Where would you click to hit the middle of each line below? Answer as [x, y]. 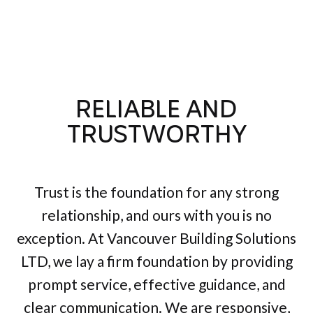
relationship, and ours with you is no [156, 215]
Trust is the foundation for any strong [156, 192]
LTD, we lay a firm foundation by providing [156, 261]
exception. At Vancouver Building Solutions [156, 238]
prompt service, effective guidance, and [156, 284]
